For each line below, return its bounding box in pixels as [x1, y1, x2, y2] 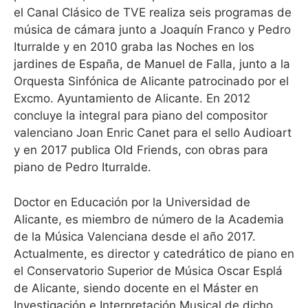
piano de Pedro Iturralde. [14, 160, 151, 174]
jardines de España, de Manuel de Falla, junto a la [14, 57, 290, 71]
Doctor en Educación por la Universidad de [14, 195, 250, 209]
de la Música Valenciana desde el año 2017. [14, 229, 256, 243]
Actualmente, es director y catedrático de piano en [14, 246, 294, 261]
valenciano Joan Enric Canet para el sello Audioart [14, 126, 291, 140]
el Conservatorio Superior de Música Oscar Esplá [14, 263, 283, 278]
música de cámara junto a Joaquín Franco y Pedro [14, 23, 291, 36]
